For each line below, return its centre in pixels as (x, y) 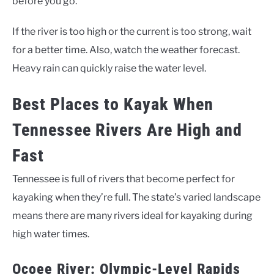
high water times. (51, 234)
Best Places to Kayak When (113, 105)
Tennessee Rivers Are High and (127, 130)
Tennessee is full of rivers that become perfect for (124, 179)
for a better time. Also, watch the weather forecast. (126, 50)
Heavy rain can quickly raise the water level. (109, 68)
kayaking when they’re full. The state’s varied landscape (136, 198)
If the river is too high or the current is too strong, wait (132, 32)
